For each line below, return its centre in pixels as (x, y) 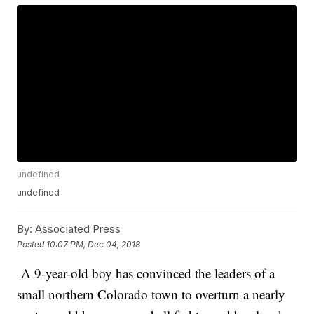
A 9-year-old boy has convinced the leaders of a (146, 273)
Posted (32, 244)
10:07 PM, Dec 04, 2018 (94, 244)
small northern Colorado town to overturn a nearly (151, 294)
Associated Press (77, 229)
